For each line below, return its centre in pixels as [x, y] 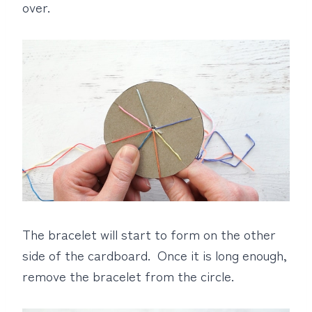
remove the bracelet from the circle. [128, 275]
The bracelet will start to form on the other [149, 233]
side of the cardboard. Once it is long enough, [155, 254]
